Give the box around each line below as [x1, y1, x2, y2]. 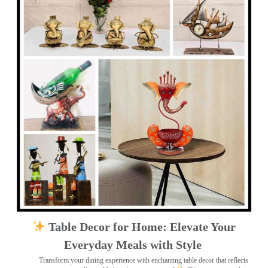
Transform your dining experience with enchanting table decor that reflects [39, 255, 248, 264]
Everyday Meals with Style [63, 237, 205, 251]
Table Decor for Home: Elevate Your [45, 220, 236, 233]
